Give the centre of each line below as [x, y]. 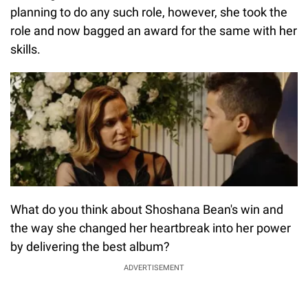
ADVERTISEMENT [154, 268]
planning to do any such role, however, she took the [149, 12]
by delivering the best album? [90, 247]
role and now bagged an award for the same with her [154, 31]
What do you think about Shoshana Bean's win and [147, 210]
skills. [25, 49]
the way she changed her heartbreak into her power [151, 228]
